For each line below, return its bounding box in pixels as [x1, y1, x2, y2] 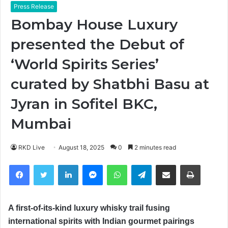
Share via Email [176, 160, 192, 169]
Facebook [30, 160, 61, 169]
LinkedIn [78, 160, 105, 169]
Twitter [54, 160, 76, 169]
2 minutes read [133, 143, 176, 151]
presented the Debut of [11, 35, 184, 53]
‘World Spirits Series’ [11, 55, 159, 73]
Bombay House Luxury [11, 15, 178, 33]
